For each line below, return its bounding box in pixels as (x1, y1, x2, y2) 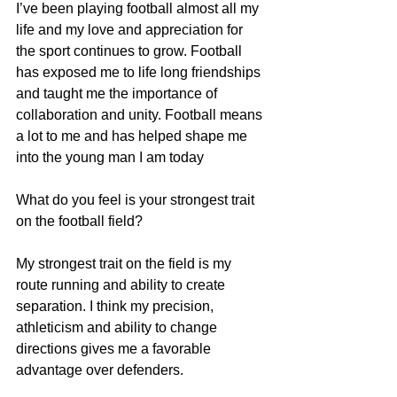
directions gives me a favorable (16, 340, 214, 356)
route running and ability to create (16, 276, 229, 292)
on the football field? (16, 213, 143, 229)
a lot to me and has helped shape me (16, 128, 251, 144)
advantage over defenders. (16, 362, 183, 378)
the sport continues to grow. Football (16, 43, 245, 58)
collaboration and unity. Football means (16, 106, 266, 122)
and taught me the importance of (16, 85, 221, 101)
